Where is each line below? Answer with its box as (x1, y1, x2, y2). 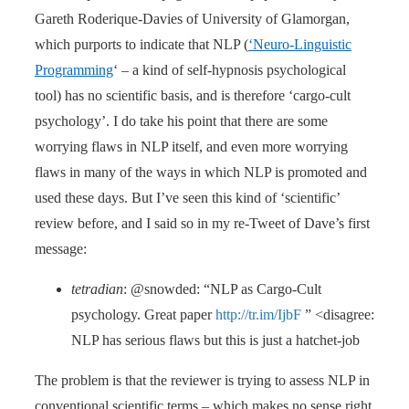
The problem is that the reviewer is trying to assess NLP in (35, 372, 370, 388)
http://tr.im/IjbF (215, 306, 301, 322)
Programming (35, 61, 113, 78)
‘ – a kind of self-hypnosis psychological (113, 61, 346, 78)
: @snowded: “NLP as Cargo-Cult (123, 280, 321, 297)
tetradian (71, 280, 123, 297)
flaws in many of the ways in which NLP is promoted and (35, 163, 367, 180)
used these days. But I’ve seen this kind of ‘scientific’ (35, 189, 340, 205)
